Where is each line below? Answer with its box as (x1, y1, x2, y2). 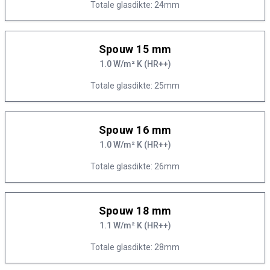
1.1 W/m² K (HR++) (99, 221, 171, 230)
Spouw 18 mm (98, 204, 172, 217)
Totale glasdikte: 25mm (90, 81, 180, 90)
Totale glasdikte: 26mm (90, 162, 180, 171)
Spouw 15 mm (98, 43, 172, 55)
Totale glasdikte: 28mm (90, 242, 180, 252)
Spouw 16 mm (98, 124, 172, 136)
